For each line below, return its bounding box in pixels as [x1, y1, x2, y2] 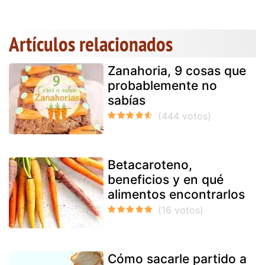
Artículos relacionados [9, 30, 173, 57]
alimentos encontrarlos [108, 186, 245, 202]
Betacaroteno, [108, 157, 192, 172]
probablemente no [108, 77, 217, 93]
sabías [108, 92, 146, 108]
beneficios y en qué [108, 172, 224, 187]
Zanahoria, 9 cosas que [108, 63, 246, 78]
